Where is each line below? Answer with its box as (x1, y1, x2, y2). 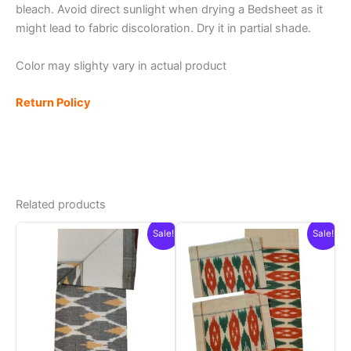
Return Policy (16, 96, 91, 110)
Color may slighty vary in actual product (16, 58, 226, 73)
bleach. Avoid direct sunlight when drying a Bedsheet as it (16, 2, 323, 17)
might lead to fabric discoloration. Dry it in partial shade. (16, 21, 311, 36)
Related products (16, 197, 106, 212)
